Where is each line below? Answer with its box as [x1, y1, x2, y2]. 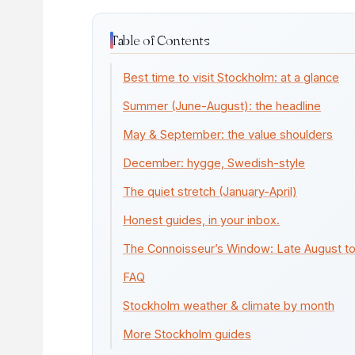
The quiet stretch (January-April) [122, 184, 297, 198]
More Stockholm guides [122, 326, 251, 341]
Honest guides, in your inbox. [122, 212, 280, 227]
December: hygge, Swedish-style [122, 155, 305, 170]
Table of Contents [109, 31, 210, 48]
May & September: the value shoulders [122, 127, 333, 141]
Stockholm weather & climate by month [122, 298, 334, 312]
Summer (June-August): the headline [122, 98, 321, 113]
